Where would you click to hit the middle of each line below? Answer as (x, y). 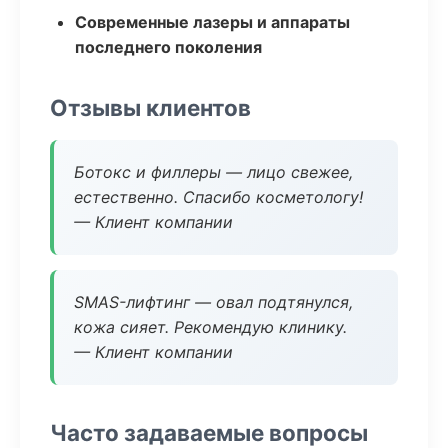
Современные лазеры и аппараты (212, 22)
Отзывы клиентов (150, 107)
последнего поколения (168, 47)
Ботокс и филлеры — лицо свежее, (213, 172)
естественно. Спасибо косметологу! (218, 197)
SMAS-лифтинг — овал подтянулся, (213, 302)
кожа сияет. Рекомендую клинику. (210, 327)
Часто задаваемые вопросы (209, 432)
